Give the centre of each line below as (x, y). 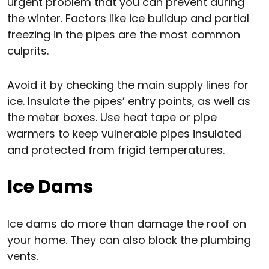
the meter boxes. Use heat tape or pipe (112, 118)
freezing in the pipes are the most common (124, 35)
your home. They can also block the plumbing (129, 240)
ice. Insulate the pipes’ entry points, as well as (129, 101)
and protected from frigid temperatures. (116, 150)
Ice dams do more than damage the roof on (127, 224)
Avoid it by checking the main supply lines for (128, 85)
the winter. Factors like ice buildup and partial (128, 19)
